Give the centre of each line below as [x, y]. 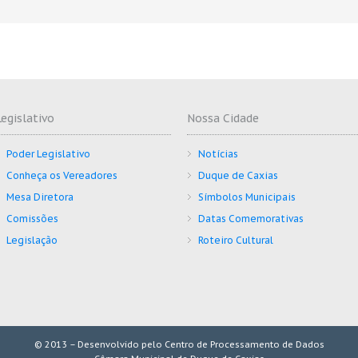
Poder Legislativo [48, 154]
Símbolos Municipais [247, 197]
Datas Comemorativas [251, 219]
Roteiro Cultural [236, 241]
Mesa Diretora [40, 197]
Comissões [32, 219]
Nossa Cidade [223, 119]
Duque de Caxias [238, 176]
